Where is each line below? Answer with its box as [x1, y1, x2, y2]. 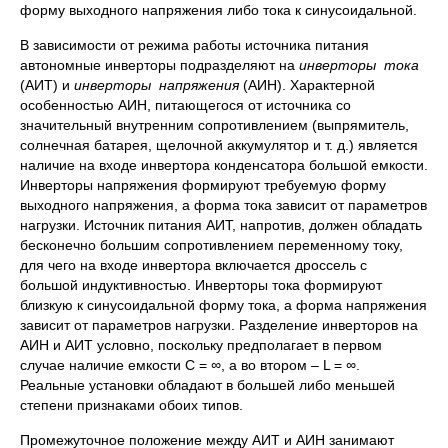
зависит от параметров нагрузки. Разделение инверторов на [20, 317, 418, 333]
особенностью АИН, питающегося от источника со [20, 97, 351, 113]
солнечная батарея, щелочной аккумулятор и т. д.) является [20, 137, 418, 153]
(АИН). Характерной [239, 77, 375, 93]
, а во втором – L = [221, 357, 346, 373]
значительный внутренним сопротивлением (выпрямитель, [20, 117, 409, 133]
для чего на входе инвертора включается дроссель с [20, 257, 367, 273]
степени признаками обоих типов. [20, 397, 243, 413]
